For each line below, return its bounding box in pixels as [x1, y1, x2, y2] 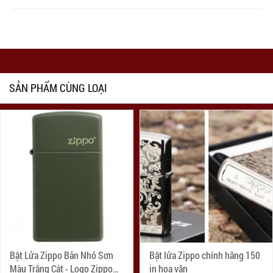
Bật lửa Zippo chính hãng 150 [149, 249, 260, 262]
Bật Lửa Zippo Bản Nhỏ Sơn [10, 249, 113, 262]
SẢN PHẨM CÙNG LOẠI [9, 80, 107, 96]
